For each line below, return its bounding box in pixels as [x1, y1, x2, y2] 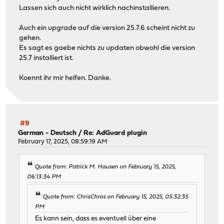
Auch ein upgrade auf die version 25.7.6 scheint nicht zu [19, 24, 195, 32]
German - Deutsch [18, 129, 77, 137]
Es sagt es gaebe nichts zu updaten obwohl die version [19, 44, 195, 52]
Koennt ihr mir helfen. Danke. [19, 74, 111, 82]
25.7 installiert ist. [19, 54, 74, 62]
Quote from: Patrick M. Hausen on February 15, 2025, [34, 164, 176, 170]
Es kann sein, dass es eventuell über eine [35, 215, 156, 222]
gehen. [19, 34, 41, 42]
